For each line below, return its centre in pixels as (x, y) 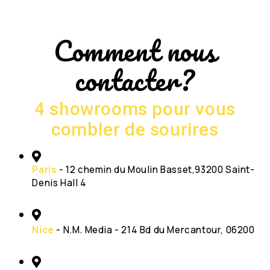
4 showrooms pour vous (135, 108)
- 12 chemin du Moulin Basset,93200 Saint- (156, 169)
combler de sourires (135, 129)
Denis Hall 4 (59, 183)
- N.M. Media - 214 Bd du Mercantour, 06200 (154, 230)
